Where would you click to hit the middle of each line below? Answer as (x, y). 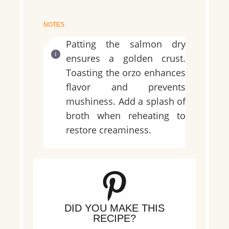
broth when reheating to (126, 116)
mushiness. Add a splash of (126, 101)
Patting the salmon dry (126, 44)
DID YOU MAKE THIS (114, 208)
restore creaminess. (109, 130)
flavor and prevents (126, 87)
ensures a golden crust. (126, 59)
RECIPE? (114, 219)
